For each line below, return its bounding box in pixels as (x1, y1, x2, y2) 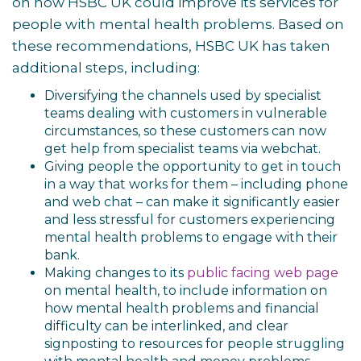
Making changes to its (44, 265, 187, 280)
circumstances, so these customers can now (44, 123, 326, 139)
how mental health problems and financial (44, 301, 319, 316)
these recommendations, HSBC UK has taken (12, 38, 330, 54)
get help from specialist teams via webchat (44, 141, 318, 156)
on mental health (44, 283, 157, 298)
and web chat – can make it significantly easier (44, 194, 340, 210)
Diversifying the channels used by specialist (44, 88, 322, 103)
